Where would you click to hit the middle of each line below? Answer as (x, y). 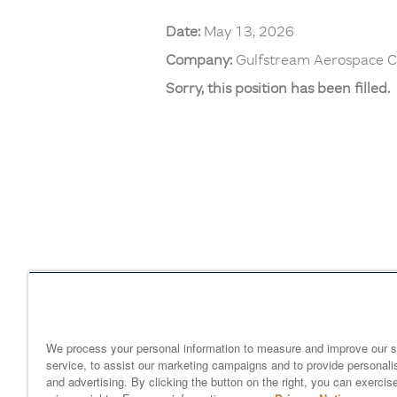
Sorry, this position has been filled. (278, 88)
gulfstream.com (292, 293)
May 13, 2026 (249, 31)
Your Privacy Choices (247, 312)
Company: (201, 59)
